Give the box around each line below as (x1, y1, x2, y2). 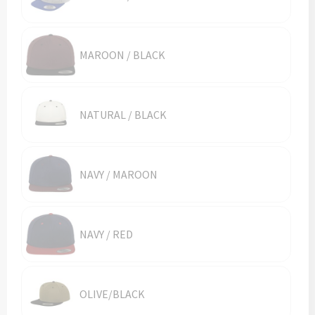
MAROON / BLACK (79, 48, 165, 62)
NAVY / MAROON (79, 167, 157, 181)
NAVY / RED (79, 227, 133, 241)
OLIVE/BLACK (79, 287, 145, 301)
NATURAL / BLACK (79, 108, 167, 122)
